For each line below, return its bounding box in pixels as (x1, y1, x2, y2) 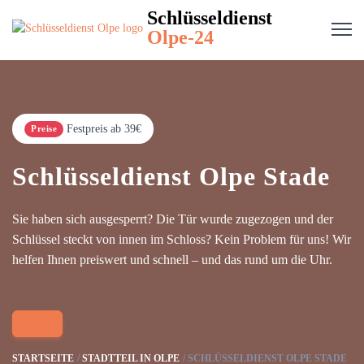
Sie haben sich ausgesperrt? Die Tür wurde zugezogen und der (12, 212, 333, 226)
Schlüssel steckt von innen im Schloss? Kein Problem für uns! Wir (12, 232, 351, 246)
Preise (31, 123, 57, 133)
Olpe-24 (147, 27, 214, 48)
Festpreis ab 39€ (67, 123, 141, 135)
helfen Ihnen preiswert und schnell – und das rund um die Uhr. (12, 253, 332, 266)
